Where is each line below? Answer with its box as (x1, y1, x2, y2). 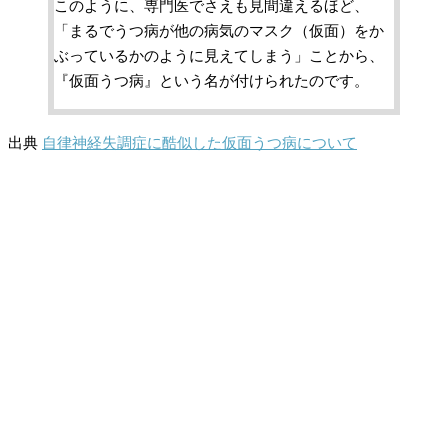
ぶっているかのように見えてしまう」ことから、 (54, 48, 384, 65)
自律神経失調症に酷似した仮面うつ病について (42, 134, 357, 151)
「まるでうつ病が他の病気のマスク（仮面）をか (54, 23, 384, 40)
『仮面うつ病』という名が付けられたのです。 (54, 73, 369, 90)
